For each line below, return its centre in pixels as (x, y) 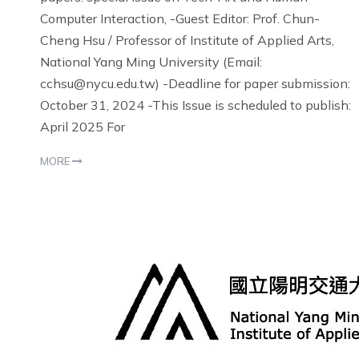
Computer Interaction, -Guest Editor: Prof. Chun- (180, 19)
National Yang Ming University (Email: (151, 62)
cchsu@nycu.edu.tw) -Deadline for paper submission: (195, 84)
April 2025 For (83, 127)
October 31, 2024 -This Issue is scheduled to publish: (196, 105)
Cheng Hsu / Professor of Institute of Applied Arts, (187, 40)
